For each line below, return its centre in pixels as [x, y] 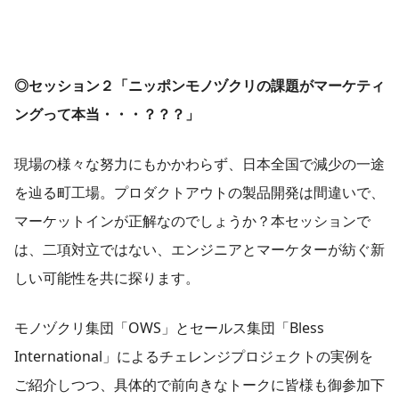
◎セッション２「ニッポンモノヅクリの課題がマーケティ [199, 86]
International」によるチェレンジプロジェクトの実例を [194, 357]
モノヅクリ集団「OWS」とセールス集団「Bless [169, 328]
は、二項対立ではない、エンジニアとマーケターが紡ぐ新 [199, 250]
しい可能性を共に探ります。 [107, 278]
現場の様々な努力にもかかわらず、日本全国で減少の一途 [199, 164]
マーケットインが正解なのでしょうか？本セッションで [192, 221]
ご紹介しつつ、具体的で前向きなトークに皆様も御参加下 [199, 385]
